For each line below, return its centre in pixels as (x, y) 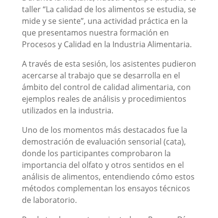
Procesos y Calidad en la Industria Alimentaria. (107, 44)
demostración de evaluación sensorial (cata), (104, 141)
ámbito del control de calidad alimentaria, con (106, 87)
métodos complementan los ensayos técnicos (106, 188)
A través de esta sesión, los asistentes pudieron (109, 64)
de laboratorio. (49, 200)
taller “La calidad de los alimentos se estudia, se (109, 9)
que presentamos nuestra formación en (95, 32)
